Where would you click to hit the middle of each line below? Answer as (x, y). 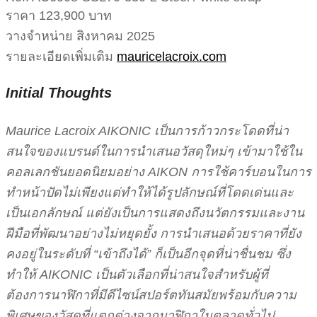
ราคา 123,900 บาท (59, 15)
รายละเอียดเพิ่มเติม (61, 56)
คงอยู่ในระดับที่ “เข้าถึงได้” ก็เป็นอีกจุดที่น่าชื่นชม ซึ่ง (148, 254)
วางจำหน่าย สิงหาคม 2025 (80, 36)
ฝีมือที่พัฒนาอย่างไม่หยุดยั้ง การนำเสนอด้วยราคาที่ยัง (154, 233)
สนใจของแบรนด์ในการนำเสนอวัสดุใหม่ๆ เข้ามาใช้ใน (154, 151)
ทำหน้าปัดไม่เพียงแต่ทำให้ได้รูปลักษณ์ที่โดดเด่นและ (150, 192)
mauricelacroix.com (172, 56)
